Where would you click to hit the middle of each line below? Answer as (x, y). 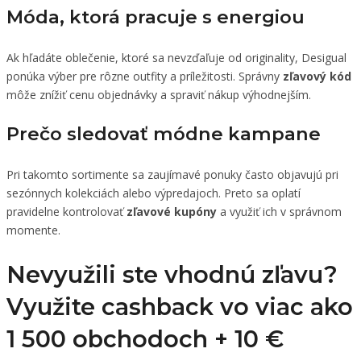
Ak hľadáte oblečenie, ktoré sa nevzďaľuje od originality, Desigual (176, 57)
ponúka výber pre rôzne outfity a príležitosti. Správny (145, 76)
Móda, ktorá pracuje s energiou (156, 17)
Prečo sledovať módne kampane (164, 134)
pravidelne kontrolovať (66, 211)
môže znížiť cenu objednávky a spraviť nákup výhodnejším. (159, 94)
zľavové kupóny (172, 211)
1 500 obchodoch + (120, 338)
